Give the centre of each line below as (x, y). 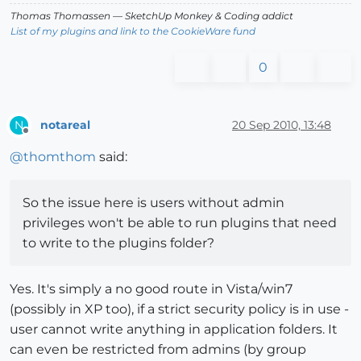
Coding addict (257, 16)
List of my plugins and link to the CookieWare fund (133, 31)
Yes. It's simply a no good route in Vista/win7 (151, 289)
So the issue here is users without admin (154, 203)
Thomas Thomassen (60, 16)
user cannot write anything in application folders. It (174, 330)
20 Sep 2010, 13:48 (282, 124)
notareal (65, 124)
